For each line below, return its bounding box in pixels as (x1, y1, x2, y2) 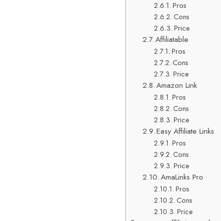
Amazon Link (156, 80, 197, 91)
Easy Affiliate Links (156, 126, 215, 137)
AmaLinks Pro (161, 172, 204, 183)
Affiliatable (155, 34, 189, 45)
